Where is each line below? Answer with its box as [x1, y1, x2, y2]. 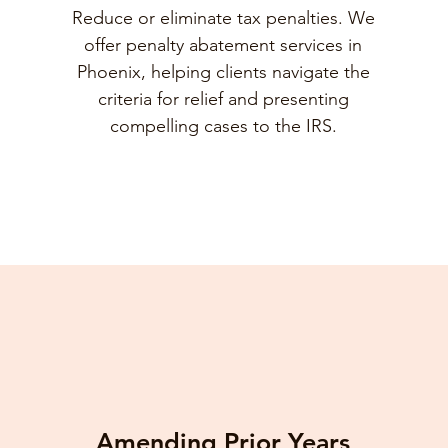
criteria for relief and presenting [97, 88, 349, 110]
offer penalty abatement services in [84, 34, 363, 56]
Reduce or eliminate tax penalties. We [71, 7, 375, 29]
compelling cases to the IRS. [109, 115, 337, 137]
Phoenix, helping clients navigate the [76, 61, 370, 83]
